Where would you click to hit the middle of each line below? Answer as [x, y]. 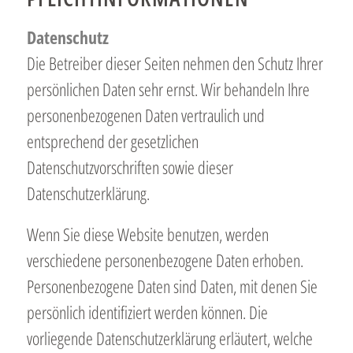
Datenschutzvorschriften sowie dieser [130, 167]
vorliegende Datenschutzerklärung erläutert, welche [169, 338]
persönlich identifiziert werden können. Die [147, 312]
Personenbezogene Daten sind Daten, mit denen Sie [172, 286]
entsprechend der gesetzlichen [112, 141]
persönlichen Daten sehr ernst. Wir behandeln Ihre [168, 89]
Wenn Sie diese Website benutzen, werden [147, 234]
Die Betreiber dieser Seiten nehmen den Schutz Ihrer [175, 63]
